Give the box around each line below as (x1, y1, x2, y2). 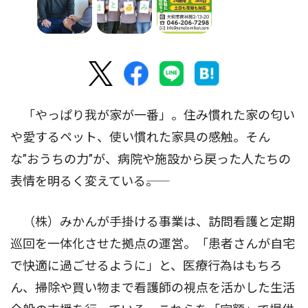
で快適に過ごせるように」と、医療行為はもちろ (10, 258, 282, 274)
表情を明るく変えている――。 (10, 174, 158, 189)
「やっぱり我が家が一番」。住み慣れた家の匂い (10, 108, 295, 123)
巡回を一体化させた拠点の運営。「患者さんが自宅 (10, 236, 295, 252)
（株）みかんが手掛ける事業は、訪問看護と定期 (10, 214, 295, 230)
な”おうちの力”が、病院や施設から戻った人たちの (10, 152, 291, 167)
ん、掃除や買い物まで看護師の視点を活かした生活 (10, 280, 295, 296)
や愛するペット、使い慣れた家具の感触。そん (10, 130, 270, 145)
